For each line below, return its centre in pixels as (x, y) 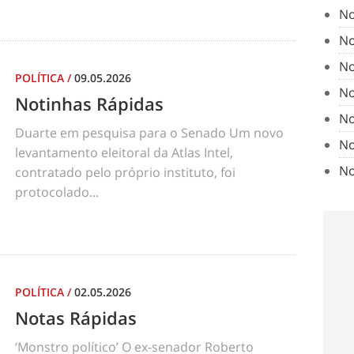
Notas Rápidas (76, 318)
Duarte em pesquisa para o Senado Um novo (149, 133)
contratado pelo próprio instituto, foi (125, 172)
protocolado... (57, 192)
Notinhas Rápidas (89, 104)
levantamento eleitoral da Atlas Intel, (124, 153)
